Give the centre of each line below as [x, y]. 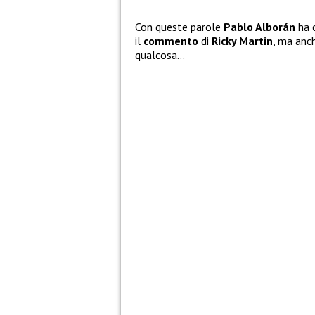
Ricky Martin [242, 41]
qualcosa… [160, 55]
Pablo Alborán [261, 27]
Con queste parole [179, 27]
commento [171, 41]
